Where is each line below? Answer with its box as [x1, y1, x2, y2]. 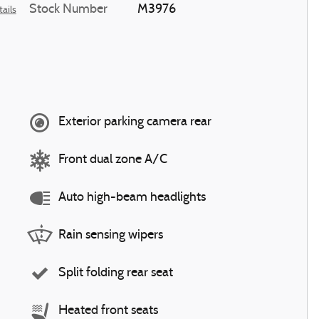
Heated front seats [58, 304, 158, 318]
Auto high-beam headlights [58, 191, 206, 204]
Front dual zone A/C [58, 153, 167, 167]
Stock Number [29, 2, 108, 16]
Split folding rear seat [58, 266, 173, 280]
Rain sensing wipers [58, 229, 163, 242]
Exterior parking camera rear [58, 115, 211, 129]
